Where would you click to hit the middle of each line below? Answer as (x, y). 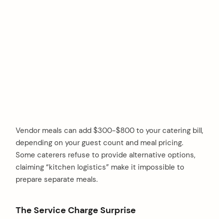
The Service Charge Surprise (76, 210)
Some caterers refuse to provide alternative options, (106, 155)
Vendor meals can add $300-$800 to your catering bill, (109, 130)
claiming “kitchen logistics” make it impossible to (100, 167)
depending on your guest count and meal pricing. (99, 142)
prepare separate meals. (57, 179)
